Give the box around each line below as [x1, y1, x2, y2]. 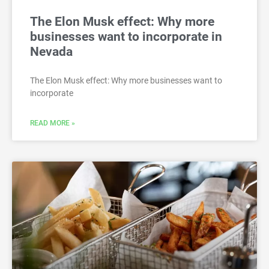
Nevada [30, 44, 73, 59]
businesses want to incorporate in [30, 29, 222, 44]
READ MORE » [30, 119, 75, 128]
